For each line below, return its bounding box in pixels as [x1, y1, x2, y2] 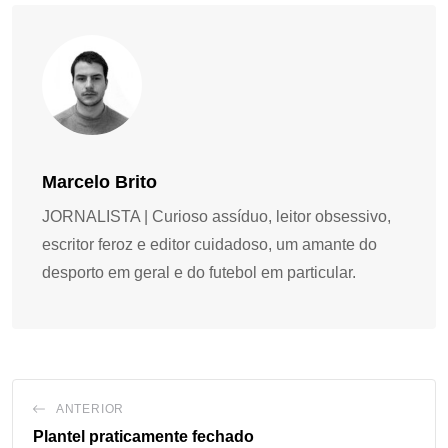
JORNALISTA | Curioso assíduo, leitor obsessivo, [42, 207, 391, 225]
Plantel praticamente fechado [33, 427, 254, 445]
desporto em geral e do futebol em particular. [42, 263, 356, 281]
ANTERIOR [55, 401, 125, 416]
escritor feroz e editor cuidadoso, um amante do [42, 235, 377, 253]
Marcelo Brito [42, 171, 157, 192]
